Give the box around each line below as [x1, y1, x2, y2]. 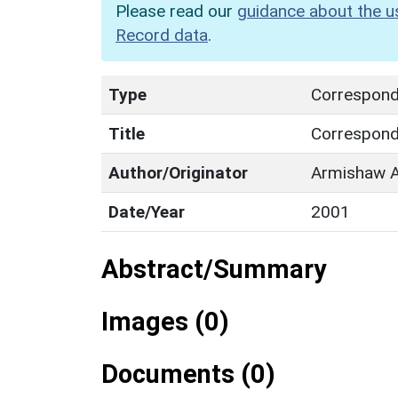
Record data [115, 24, 208, 45]
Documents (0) [101, 358, 275, 389]
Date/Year [108, 201, 185, 222]
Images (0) [101, 306, 229, 337]
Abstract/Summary [101, 253, 326, 284]
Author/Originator [108, 162, 248, 183]
